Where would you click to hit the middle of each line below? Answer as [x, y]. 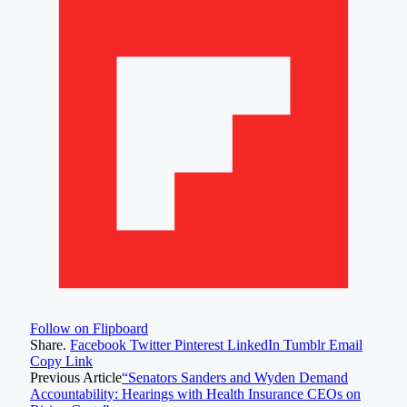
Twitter [150, 345]
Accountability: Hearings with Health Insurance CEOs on [195, 394]
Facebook [98, 345]
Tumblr [304, 345]
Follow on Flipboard [89, 329]
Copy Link [61, 362]
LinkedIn [253, 345]
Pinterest [199, 345]
